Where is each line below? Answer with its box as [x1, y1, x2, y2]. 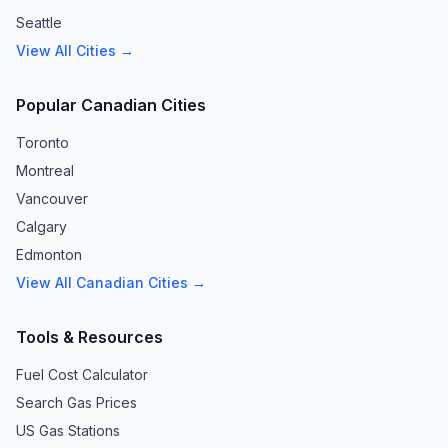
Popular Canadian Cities [16, 95, 206, 115]
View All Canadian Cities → [16, 274, 206, 291]
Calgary [16, 218, 67, 235]
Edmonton [16, 246, 82, 263]
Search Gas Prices [16, 394, 137, 411]
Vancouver [16, 190, 88, 207]
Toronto [16, 134, 69, 151]
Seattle [16, 14, 62, 31]
